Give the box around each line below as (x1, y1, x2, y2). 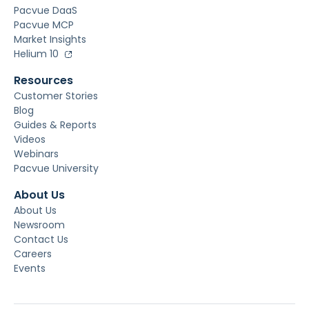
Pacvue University (14, 161, 99, 176)
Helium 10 (14, 47, 59, 61)
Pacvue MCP (14, 18, 74, 32)
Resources (14, 72, 73, 89)
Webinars (14, 147, 59, 161)
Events (14, 261, 46, 276)
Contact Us (14, 232, 68, 247)
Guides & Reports (14, 118, 97, 132)
